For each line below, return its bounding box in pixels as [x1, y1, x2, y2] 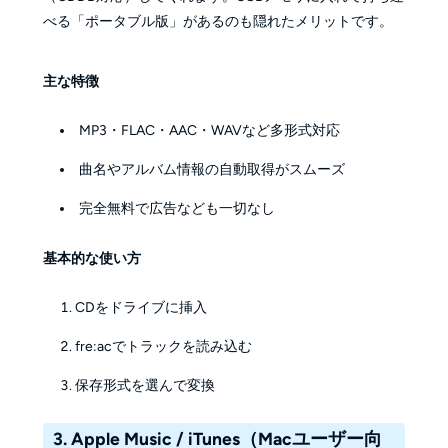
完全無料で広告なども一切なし [79, 200, 276, 218]
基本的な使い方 [42, 249, 141, 267]
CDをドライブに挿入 [75, 299, 208, 317]
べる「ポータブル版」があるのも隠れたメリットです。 [42, 12, 393, 30]
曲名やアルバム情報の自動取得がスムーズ [79, 161, 346, 179]
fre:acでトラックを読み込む [75, 338, 253, 356]
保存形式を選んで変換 [75, 377, 216, 395]
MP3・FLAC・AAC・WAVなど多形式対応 [79, 122, 341, 140]
